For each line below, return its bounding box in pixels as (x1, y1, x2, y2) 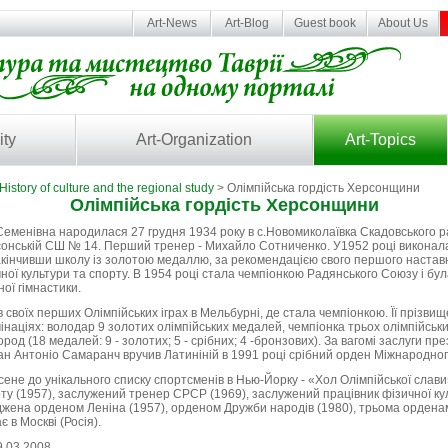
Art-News (144, 16, 200, 30)
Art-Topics (344, 131, 416, 148)
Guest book (294, 16, 356, 30)
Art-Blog (222, 16, 272, 30)
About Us (378, 16, 428, 30)
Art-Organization (136, 131, 253, 148)
